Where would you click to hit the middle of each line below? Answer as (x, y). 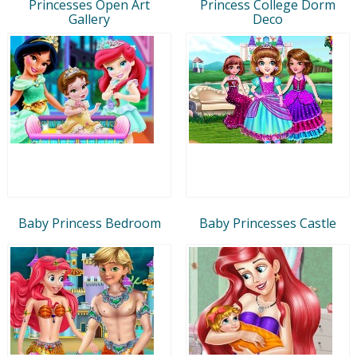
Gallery (89, 19)
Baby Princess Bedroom (89, 223)
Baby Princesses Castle (268, 223)
